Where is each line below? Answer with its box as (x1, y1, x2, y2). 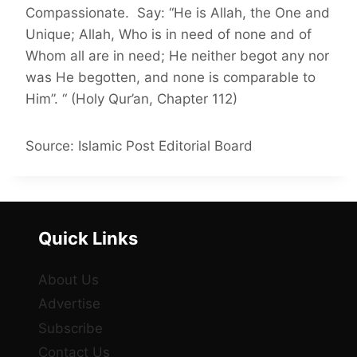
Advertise (38, 296, 100, 312)
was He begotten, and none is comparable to (25, 69, 316, 86)
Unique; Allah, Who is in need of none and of (25, 26, 312, 43)
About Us (38, 271, 99, 288)
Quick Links (38, 228, 138, 249)
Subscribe (38, 320, 103, 336)
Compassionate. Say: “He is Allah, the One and (25, 5, 330, 22)
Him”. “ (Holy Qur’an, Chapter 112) (25, 91, 237, 108)
